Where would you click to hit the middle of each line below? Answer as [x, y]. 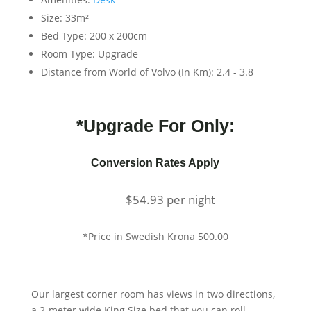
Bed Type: [64, 36]
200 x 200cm [117, 36]
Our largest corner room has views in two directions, [153, 294]
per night [191, 200]
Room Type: [68, 54]
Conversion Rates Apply [155, 163]
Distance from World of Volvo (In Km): [127, 72]
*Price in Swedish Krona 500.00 [155, 236]
